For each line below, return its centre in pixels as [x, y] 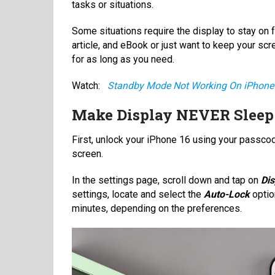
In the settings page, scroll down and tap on [166, 180]
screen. [87, 153]
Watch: [87, 85]
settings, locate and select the [138, 194]
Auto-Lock [227, 194]
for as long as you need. [123, 59]
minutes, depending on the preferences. [157, 208]
